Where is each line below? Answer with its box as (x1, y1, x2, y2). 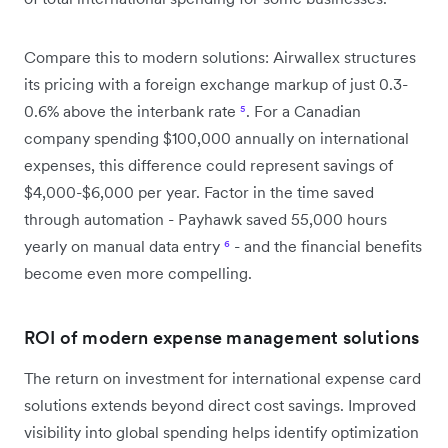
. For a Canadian (246, 100, 361, 121)
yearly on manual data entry (24, 235, 224, 256)
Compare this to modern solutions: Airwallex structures (24, 46, 416, 67)
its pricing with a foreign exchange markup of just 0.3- (24, 73, 408, 94)
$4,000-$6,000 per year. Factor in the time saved (24, 181, 374, 202)
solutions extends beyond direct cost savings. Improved (24, 394, 416, 415)
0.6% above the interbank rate (24, 100, 240, 121)
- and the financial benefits (230, 235, 422, 256)
